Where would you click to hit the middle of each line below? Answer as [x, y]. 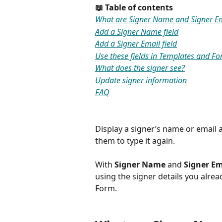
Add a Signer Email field [136, 44]
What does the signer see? [140, 68]
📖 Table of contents [134, 7]
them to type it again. [135, 140]
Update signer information [141, 80]
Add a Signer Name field [137, 31]
